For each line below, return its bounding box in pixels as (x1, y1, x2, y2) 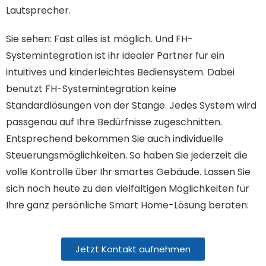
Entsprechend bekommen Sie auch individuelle (6, 131, 223, 145)
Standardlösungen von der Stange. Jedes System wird (6, 98, 256, 112)
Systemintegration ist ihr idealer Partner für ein (6, 48, 224, 62)
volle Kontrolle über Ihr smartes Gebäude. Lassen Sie (6, 164, 251, 179)
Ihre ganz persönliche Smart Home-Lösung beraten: (6, 198, 249, 212)
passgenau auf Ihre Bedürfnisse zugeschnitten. (6, 115, 222, 129)
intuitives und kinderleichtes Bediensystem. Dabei (6, 65, 235, 79)
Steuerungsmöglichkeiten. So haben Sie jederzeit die (6, 148, 248, 162)
